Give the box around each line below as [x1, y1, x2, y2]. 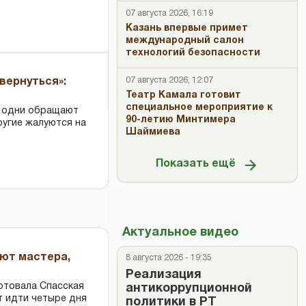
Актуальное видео [122, 227, 238, 238]
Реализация [126, 269, 201, 281]
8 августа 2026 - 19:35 [126, 254, 212, 262]
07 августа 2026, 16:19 [126, 10, 213, 17]
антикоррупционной [126, 283, 252, 294]
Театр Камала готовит [126, 91, 241, 100]
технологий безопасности [126, 48, 260, 57]
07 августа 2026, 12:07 [126, 76, 213, 84]
